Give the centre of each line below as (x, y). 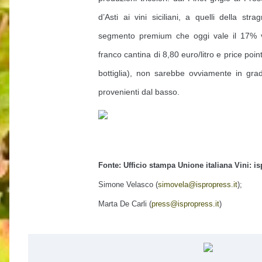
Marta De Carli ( (125, 204)
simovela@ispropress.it (198, 185)
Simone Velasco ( (128, 185)
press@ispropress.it (185, 204)
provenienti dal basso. (139, 92)
